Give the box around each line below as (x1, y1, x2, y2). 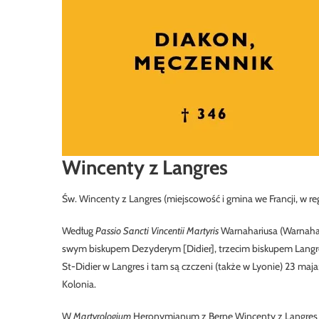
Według (62, 224, 95, 237)
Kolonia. (62, 278, 96, 291)
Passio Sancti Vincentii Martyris (95, 224, 219, 237)
